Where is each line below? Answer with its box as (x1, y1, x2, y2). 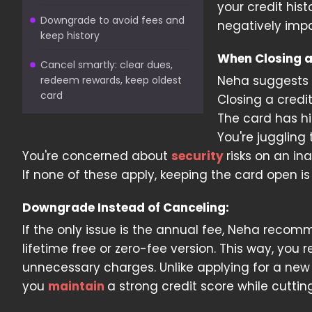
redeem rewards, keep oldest (40, 73, 182, 87)
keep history (40, 29, 100, 42)
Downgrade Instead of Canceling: (22, 199, 229, 216)
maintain (48, 278, 107, 295)
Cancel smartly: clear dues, (40, 58, 173, 72)
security (171, 148, 226, 164)
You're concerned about (22, 148, 171, 164)
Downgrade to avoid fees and (40, 13, 185, 27)
